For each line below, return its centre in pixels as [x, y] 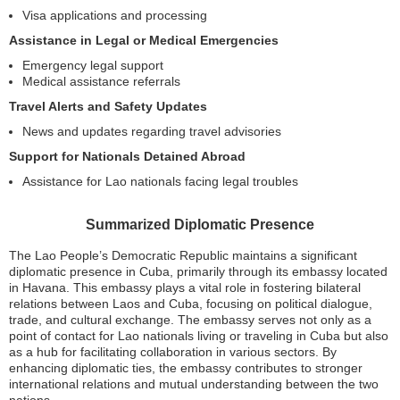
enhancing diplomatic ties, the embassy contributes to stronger [186, 368]
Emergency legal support [93, 65]
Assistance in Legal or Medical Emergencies [144, 40]
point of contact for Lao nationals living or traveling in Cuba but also [199, 336]
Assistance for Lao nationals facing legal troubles [160, 181]
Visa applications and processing [115, 15]
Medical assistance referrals [101, 81]
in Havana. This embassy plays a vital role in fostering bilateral [185, 287]
